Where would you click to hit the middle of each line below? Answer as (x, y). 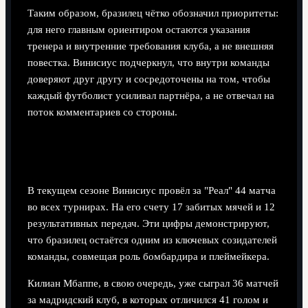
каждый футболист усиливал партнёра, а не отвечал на (151, 96)
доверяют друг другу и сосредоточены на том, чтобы (148, 79)
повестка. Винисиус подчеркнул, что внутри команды (148, 63)
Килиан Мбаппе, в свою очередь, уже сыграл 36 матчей (153, 283)
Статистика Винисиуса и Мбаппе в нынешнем (152, 142)
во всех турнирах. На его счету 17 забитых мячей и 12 (151, 207)
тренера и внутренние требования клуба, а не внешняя (150, 46)
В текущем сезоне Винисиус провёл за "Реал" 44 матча (151, 191)
